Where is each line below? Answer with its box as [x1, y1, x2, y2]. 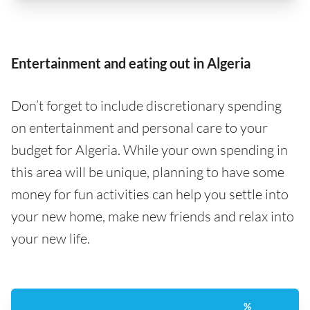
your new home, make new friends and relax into [11, 208, 294, 226]
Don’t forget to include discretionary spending [11, 97, 282, 115]
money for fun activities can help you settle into [11, 185, 289, 203]
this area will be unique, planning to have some [11, 163, 284, 181]
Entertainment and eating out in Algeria [11, 55, 250, 72]
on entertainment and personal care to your [11, 119, 268, 137]
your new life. [11, 230, 90, 248]
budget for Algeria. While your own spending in [11, 141, 288, 159]
